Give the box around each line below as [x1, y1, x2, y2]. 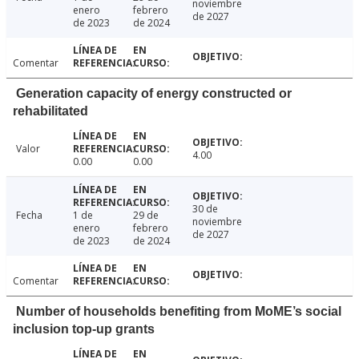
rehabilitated [13, 104, 88, 119]
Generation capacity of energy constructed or [16, 87, 292, 101]
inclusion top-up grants [13, 322, 155, 337]
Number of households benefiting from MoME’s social [16, 305, 341, 319]
